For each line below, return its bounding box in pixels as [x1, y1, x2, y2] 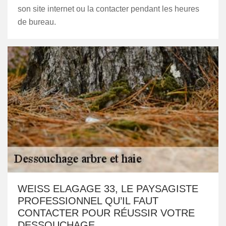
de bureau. [18, 18, 56, 26]
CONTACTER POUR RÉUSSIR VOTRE [18, 207, 195, 218]
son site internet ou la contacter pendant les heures [18, 5, 199, 13]
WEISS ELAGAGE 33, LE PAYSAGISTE [18, 183, 198, 194]
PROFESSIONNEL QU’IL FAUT [18, 195, 158, 206]
